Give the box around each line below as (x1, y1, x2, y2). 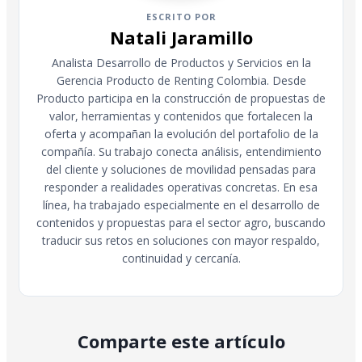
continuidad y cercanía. (121, 250, 241, 266)
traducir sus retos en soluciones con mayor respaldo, (42, 232, 320, 248)
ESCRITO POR (145, 10, 217, 23)
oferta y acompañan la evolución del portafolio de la (44, 125, 318, 141)
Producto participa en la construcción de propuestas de (36, 90, 326, 106)
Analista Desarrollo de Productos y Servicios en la (51, 54, 311, 70)
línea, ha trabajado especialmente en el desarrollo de (42, 196, 320, 213)
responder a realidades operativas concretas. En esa (44, 179, 318, 195)
